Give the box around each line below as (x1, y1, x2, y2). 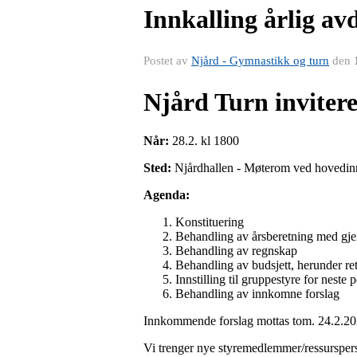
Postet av (143, 53, 191, 67)
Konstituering (175, 215, 247, 229)
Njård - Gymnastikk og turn (191, 53, 329, 67)
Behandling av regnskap (175, 244, 297, 258)
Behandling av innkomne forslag (175, 287, 339, 301)
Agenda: (143, 188, 190, 202)
